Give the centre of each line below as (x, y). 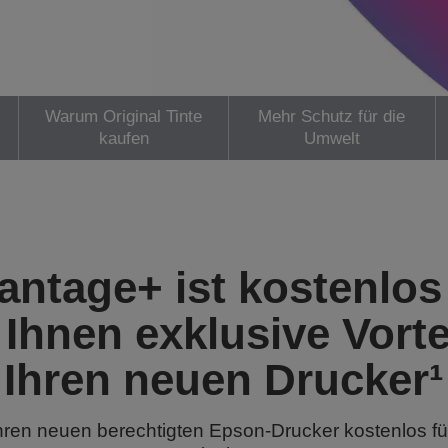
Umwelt (331, 138)
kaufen (123, 138)
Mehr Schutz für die (332, 116)
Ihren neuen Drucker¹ (223, 379)
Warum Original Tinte (124, 116)
